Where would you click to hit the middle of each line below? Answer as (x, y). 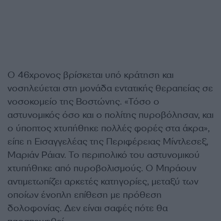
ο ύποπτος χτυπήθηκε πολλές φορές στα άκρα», (109, 128)
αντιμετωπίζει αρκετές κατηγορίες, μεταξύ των (103, 182)
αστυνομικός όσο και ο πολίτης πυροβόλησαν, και (110, 115)
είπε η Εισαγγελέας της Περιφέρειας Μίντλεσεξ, (108, 142)
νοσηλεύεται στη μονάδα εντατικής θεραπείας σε (110, 88)
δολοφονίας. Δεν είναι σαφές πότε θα (88, 208)
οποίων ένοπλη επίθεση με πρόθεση (85, 195)
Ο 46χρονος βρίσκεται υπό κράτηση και (91, 75)
